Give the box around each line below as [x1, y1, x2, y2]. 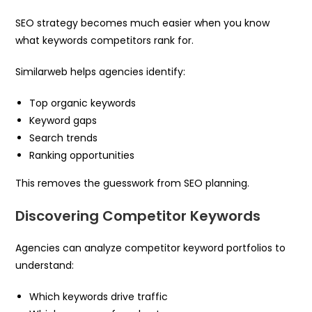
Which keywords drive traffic [29, 289, 169, 304]
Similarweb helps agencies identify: [15, 64, 186, 79]
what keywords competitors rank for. [15, 33, 194, 47]
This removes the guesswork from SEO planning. [15, 175, 250, 190]
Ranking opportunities [29, 148, 135, 162]
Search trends [29, 130, 98, 145]
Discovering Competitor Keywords [15, 205, 261, 226]
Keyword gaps [29, 113, 97, 127]
